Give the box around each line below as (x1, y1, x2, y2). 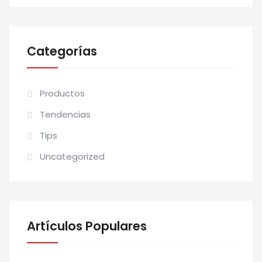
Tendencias (40, 108, 91, 120)
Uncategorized (40, 150, 105, 163)
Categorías (27, 43, 97, 60)
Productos (40, 87, 85, 99)
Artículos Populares (27, 218, 147, 235)
